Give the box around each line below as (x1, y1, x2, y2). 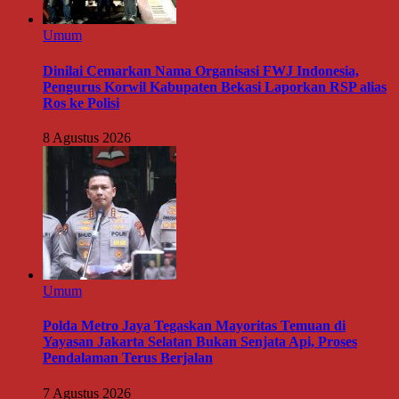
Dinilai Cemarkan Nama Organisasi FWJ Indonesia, (43, 62, 359, 78)
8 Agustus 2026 (43, 129, 131, 145)
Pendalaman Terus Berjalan (43, 350, 213, 366)
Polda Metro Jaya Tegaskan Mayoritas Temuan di (43, 318, 346, 334)
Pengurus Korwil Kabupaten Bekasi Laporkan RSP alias (43, 78, 387, 94)
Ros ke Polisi (43, 94, 119, 110)
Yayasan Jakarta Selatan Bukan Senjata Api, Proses (43, 334, 357, 350)
